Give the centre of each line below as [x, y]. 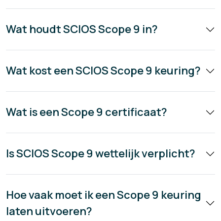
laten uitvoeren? [49, 211]
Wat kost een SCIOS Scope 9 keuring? [103, 71]
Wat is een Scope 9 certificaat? [87, 112]
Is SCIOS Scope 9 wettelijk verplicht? [101, 154]
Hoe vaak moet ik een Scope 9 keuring [104, 195]
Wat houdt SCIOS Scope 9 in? [82, 29]
